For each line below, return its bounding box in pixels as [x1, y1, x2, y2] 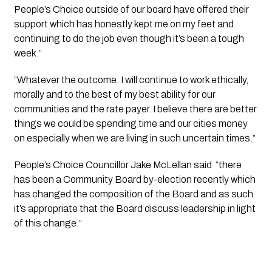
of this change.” [13, 217, 82, 228]
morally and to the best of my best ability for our [13, 89, 216, 100]
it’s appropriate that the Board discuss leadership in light [13, 203, 256, 214]
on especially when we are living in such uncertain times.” [13, 132, 256, 143]
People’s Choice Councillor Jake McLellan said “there [13, 159, 242, 170]
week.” [13, 47, 42, 58]
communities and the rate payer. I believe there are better [13, 103, 257, 114]
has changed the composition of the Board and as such [13, 188, 253, 199]
